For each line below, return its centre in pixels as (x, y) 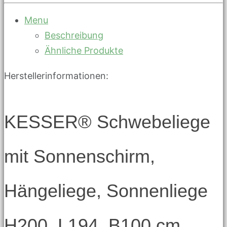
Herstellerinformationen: (56, 75)
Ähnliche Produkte (84, 50)
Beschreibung (74, 35)
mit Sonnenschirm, (80, 156)
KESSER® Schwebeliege (107, 122)
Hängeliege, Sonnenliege (106, 191)
